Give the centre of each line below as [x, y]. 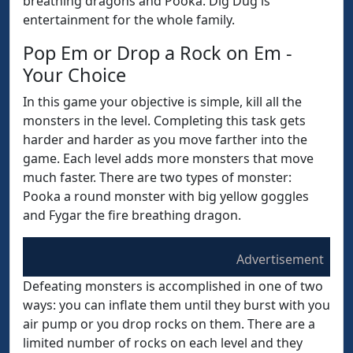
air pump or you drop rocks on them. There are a [169, 324]
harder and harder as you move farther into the [165, 139]
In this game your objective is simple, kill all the [162, 102]
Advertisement [280, 259]
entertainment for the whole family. [129, 20]
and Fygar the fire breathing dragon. [132, 215]
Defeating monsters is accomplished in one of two [173, 286]
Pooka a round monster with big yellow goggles [166, 196]
